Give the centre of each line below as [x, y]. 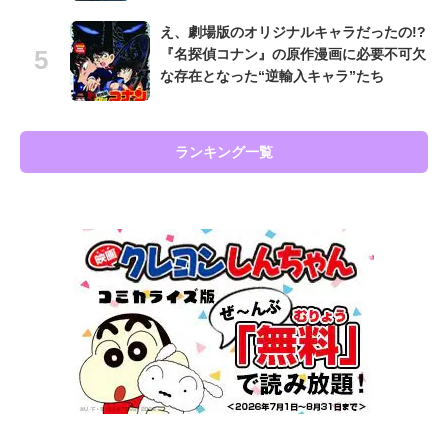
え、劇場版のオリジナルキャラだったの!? [293, 32]
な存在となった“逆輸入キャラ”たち [272, 76]
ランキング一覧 [224, 152]
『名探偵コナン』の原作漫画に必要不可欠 [293, 54]
